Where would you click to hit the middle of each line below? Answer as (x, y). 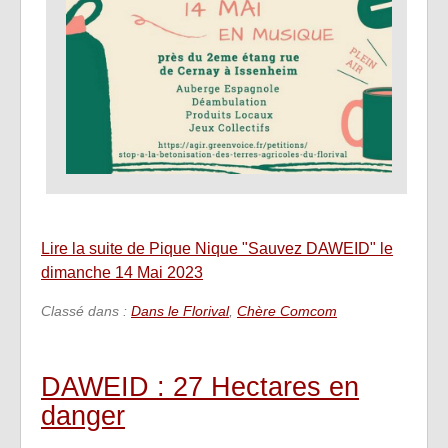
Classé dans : (86, 310)
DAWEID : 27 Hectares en (200, 386)
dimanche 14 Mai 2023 (122, 272)
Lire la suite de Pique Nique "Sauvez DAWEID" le (217, 248)
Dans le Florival (180, 310)
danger (83, 415)
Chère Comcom (287, 310)
